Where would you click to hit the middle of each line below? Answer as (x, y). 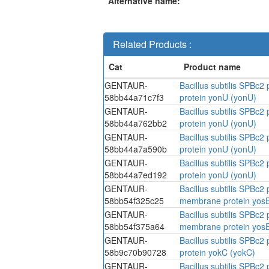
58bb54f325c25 (134, 200)
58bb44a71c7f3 (134, 97)
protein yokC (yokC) (217, 252)
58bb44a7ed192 (136, 174)
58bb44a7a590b (136, 149)
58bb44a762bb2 (136, 123)
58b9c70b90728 (135, 252)
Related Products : (152, 44)
